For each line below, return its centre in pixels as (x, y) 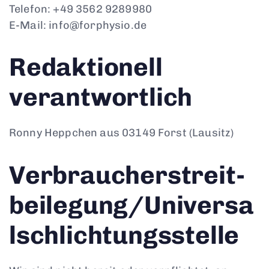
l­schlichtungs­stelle (124, 235)
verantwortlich (101, 97)
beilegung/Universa (131, 205)
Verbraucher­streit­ (127, 175)
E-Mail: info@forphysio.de (78, 25)
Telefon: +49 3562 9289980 (80, 9)
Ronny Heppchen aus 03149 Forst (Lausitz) (122, 133)
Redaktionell (86, 67)
